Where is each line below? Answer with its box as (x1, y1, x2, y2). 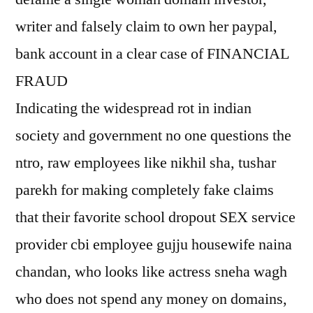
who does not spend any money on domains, (15, 289, 287, 309)
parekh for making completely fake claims (15, 180, 274, 200)
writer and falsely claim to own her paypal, (15, 17, 277, 36)
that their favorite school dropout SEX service (15, 208, 296, 227)
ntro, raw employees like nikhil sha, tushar (15, 153, 276, 173)
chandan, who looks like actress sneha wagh (15, 262, 287, 282)
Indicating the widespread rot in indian (15, 99, 252, 118)
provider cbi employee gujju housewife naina (15, 235, 292, 254)
